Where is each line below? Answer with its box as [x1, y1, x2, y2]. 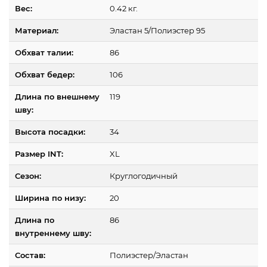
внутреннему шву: [15, 228, 91, 238]
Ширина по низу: [15, 193, 86, 203]
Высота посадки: [15, 127, 85, 137]
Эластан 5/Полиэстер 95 [110, 26, 205, 36]
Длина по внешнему [15, 92, 100, 102]
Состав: [15, 250, 45, 260]
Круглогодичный [110, 171, 178, 181]
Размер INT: [15, 149, 63, 159]
